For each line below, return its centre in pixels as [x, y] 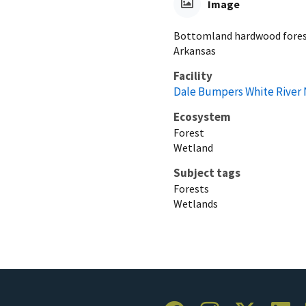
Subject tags [207, 172]
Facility [193, 75]
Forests [191, 188]
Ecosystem [202, 116]
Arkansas [195, 50]
